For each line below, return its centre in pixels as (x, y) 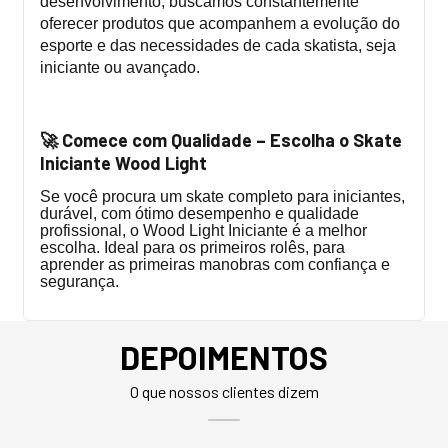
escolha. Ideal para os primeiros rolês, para (192, 247)
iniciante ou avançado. (120, 67)
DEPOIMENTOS (224, 356)
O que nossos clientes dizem (224, 391)
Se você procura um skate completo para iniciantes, (222, 196)
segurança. (79, 281)
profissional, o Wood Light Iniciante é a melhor (203, 230)
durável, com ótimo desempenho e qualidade (199, 213)
